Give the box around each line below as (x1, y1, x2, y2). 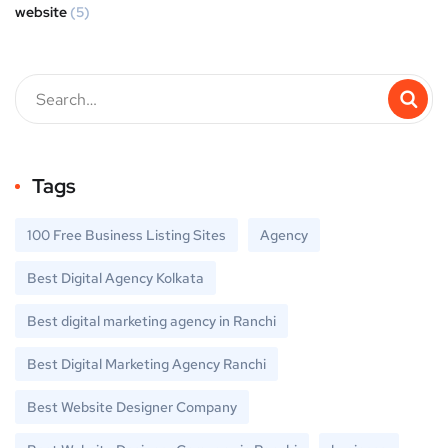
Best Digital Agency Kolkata (27, 269, 204, 288)
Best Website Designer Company (27, 398, 237, 417)
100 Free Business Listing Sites (27, 226, 226, 245)
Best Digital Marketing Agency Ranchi (27, 355, 266, 374)
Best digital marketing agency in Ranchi (27, 312, 276, 331)
